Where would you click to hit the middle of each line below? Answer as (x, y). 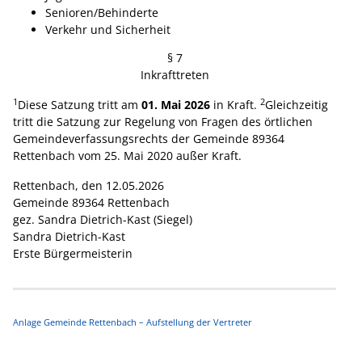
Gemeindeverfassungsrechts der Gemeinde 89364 (149, 139)
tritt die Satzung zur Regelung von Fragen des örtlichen (163, 122)
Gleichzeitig (297, 105)
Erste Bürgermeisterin (73, 254)
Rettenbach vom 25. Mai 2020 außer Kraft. (127, 156)
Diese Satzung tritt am (80, 105)
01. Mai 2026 (176, 105)
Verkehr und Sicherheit (108, 30)
